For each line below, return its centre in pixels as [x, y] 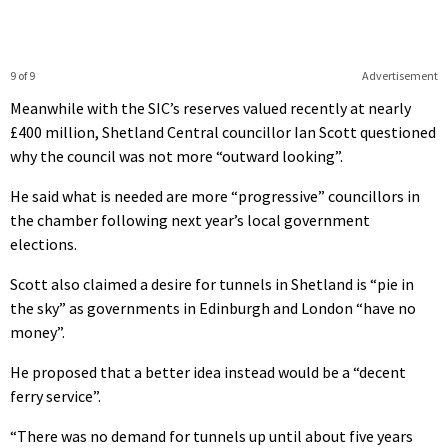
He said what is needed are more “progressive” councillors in [215, 195]
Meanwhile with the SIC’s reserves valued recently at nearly [210, 107]
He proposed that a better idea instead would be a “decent [208, 371]
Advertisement [399, 75]
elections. [43, 243]
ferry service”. [55, 395]
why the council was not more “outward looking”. [176, 155]
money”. [37, 331]
